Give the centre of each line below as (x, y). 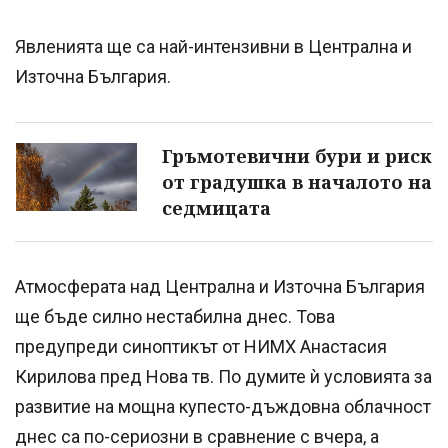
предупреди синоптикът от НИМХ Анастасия (201, 347)
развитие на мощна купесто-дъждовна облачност (223, 407)
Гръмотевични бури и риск (297, 156)
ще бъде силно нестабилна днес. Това (175, 317)
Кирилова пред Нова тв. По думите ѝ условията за (223, 377)
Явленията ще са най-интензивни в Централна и (213, 47)
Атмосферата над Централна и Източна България (220, 287)
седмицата (216, 208)
